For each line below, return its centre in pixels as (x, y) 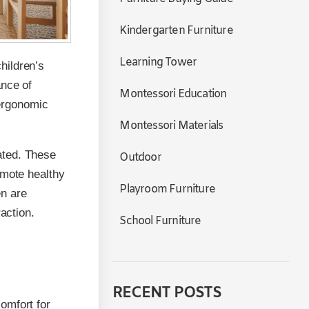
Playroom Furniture (167, 189)
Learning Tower (158, 62)
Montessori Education (173, 94)
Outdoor (140, 158)
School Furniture (160, 221)
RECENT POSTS (167, 293)
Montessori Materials (171, 126)
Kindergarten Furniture (176, 31)
